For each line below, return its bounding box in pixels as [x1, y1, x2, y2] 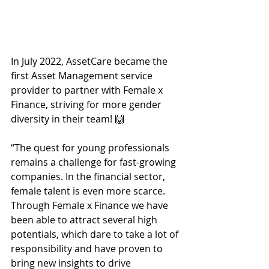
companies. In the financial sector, [11, 169, 168, 183]
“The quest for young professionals [11, 141, 172, 154]
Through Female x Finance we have [11, 198, 171, 212]
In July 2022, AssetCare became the [11, 54, 170, 68]
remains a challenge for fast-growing [11, 155, 178, 169]
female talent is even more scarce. [11, 184, 168, 198]
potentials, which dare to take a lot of [11, 227, 181, 241]
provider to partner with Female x [11, 83, 165, 97]
